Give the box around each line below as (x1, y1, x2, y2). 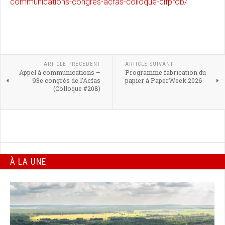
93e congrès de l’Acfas (32, 76, 100, 85)
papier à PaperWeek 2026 (125, 76, 202, 85)
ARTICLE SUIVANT (125, 61, 173, 68)
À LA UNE (10, 156, 46, 167)
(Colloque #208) (53, 84, 100, 93)
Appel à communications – (19, 68, 100, 77)
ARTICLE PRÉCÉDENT (43, 61, 100, 68)
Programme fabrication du (125, 68, 206, 77)
